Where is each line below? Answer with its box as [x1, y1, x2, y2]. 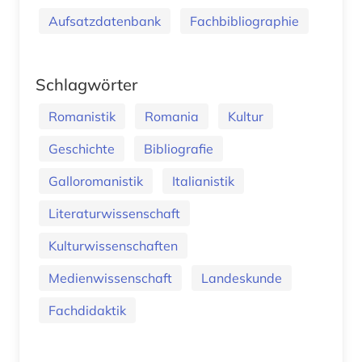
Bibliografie [144, 140, 213, 157]
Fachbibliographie [190, 12, 299, 29]
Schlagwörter [36, 74, 137, 95]
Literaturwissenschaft [48, 204, 180, 221]
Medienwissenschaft [48, 269, 172, 286]
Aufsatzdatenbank [48, 12, 161, 29]
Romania [145, 107, 199, 124]
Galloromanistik [48, 172, 143, 189]
